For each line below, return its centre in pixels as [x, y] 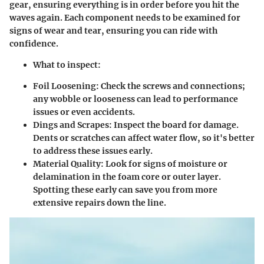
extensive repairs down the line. [100, 202]
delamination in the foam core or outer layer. [127, 176]
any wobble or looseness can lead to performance [136, 99]
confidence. [34, 43]
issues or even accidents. [84, 112]
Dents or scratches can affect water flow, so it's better [144, 138]
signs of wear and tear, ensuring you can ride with [113, 30]
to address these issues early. [93, 151]
